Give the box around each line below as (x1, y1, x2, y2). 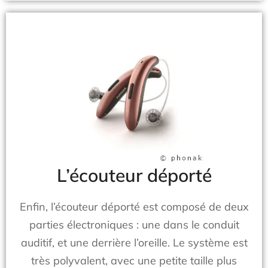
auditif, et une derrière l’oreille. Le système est (20, 236, 248, 249)
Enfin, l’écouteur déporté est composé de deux (19, 200, 249, 214)
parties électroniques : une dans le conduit (29, 218, 239, 232)
